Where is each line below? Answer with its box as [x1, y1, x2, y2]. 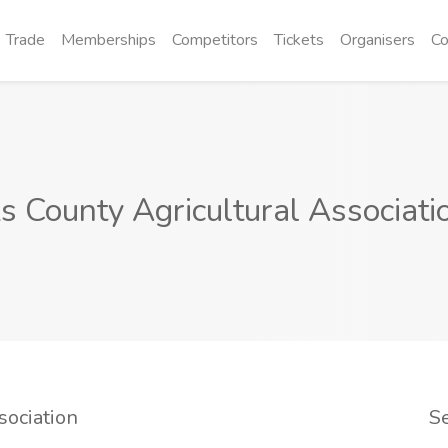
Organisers [340, 29, 415, 51]
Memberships [61, 29, 156, 51]
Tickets [274, 29, 324, 51]
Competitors [172, 29, 258, 51]
